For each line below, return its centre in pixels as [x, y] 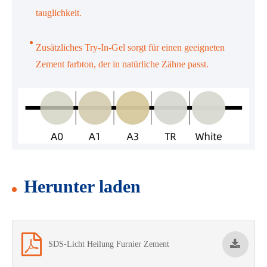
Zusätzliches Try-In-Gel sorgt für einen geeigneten [130, 47]
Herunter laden [82, 186]
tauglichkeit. [59, 13]
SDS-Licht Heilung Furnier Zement [109, 244]
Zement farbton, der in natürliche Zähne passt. [122, 64]
